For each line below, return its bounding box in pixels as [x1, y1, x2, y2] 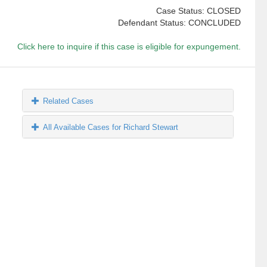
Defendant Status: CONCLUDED [117, 18, 241, 28]
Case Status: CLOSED [156, 6, 241, 16]
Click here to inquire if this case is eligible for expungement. [17, 42, 241, 52]
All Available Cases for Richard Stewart [43, 123, 179, 132]
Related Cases [43, 97, 94, 106]
